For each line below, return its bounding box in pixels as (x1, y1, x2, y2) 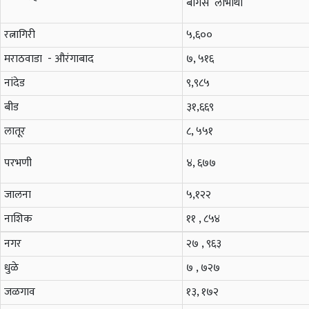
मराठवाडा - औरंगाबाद (4, 50, 97, 69)
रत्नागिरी (4, 26, 35, 45)
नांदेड (4, 74, 25, 93)
